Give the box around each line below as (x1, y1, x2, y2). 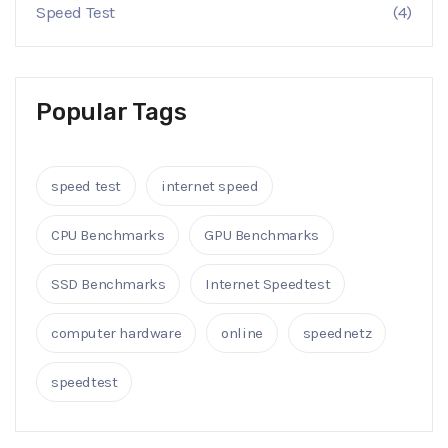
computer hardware (51, 324, 182, 343)
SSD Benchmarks (51, 275, 166, 294)
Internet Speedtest (205, 275, 331, 294)
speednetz (302, 324, 372, 343)
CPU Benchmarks (51, 226, 165, 245)
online (221, 324, 263, 343)
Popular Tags (36, 98, 187, 127)
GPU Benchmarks (204, 226, 319, 245)
